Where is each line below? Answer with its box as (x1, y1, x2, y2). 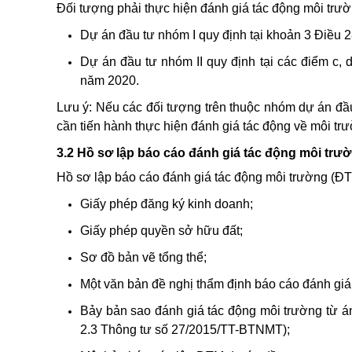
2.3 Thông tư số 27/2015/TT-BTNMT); (80, 322, 290, 336)
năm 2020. (80, 73, 139, 87)
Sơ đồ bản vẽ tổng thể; (80, 250, 207, 264)
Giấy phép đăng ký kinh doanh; (80, 196, 253, 211)
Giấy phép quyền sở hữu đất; (80, 223, 243, 237)
